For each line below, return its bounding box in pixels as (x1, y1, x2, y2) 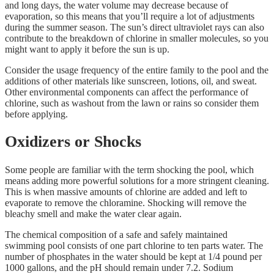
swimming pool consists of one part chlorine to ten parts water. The (5, 240, 263, 251)
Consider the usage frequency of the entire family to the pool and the (5, 64, 268, 75)
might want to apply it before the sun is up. (5, 43, 169, 54)
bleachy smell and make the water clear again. (5, 208, 182, 219)
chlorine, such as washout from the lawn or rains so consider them (5, 97, 259, 108)
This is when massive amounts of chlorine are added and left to (5, 186, 247, 197)
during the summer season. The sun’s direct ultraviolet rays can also (5, 21, 264, 32)
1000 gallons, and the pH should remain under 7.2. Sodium (5, 262, 233, 273)
